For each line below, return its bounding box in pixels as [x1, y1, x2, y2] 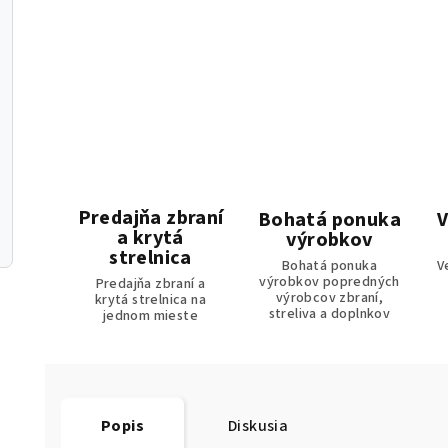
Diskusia [228, 415, 289, 438]
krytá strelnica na [94, 290, 207, 311]
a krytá [117, 224, 184, 253]
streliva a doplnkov [268, 304, 391, 325]
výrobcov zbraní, [275, 288, 384, 309]
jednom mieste [102, 306, 199, 327]
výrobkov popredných [259, 272, 400, 293]
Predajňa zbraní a [95, 274, 206, 295]
